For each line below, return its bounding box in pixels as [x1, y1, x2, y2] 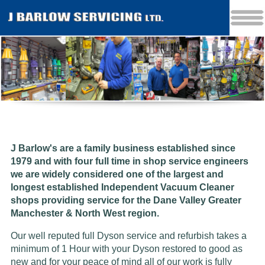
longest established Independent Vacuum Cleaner [10, 182, 234, 193]
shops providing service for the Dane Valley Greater [10, 195, 241, 206]
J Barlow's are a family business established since [10, 143, 235, 154]
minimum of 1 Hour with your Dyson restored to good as [10, 244, 243, 254]
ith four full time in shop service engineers [60, 156, 248, 167]
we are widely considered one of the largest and [10, 169, 224, 180]
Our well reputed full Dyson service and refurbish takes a [10, 231, 247, 241]
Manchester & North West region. [10, 208, 159, 219]
